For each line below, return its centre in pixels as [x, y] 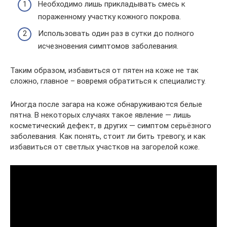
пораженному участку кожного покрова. [109, 16]
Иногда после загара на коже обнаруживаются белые [106, 104]
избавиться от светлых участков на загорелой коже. [105, 147]
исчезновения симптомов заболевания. [108, 46]
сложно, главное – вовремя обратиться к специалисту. [108, 81]
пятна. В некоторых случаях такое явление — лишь [101, 115]
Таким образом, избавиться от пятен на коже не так [104, 70]
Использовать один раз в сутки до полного [116, 33]
